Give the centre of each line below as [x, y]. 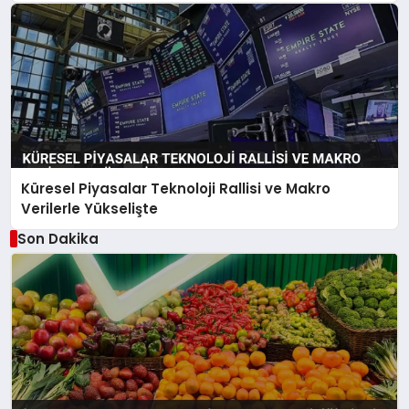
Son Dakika [58, 238]
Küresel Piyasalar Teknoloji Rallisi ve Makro [176, 188]
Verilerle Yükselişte [90, 208]
